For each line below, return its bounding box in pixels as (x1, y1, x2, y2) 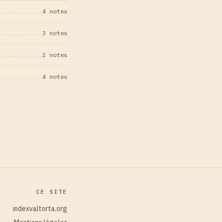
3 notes (42, 29, 67, 37)
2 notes (42, 51, 67, 58)
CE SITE (36, 188, 67, 195)
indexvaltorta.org (13, 204, 67, 213)
